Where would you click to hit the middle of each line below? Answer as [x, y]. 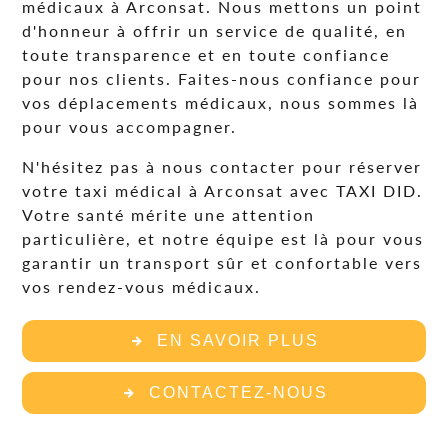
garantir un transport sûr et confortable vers [222, 262]
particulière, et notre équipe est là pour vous [223, 238]
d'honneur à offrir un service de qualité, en [215, 30]
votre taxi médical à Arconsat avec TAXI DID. [223, 190]
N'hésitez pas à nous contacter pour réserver [222, 166]
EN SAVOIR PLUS [238, 340]
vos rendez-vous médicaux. [142, 286]
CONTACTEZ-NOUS [238, 392]
